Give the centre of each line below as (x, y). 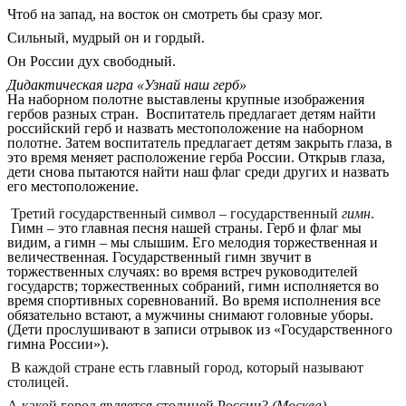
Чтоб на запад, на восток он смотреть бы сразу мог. (165, 14)
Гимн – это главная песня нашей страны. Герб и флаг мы (186, 227)
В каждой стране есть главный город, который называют (185, 367)
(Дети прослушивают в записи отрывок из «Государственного (200, 329)
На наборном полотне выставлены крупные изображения (186, 100)
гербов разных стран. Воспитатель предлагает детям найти (192, 114)
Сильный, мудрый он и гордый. (106, 38)
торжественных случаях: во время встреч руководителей (183, 271)
